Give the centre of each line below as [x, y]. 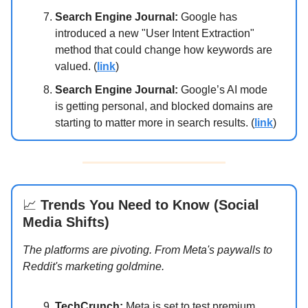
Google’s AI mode [223, 90]
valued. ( [76, 67]
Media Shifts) [66, 222]
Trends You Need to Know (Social [148, 205]
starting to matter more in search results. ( [155, 123]
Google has [208, 17]
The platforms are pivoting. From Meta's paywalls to [147, 250]
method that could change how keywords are [164, 50]
